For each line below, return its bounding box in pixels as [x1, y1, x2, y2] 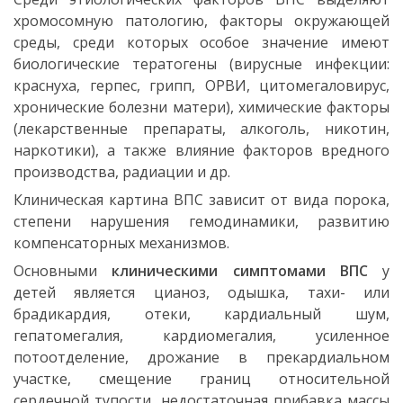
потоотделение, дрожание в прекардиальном [13, 346, 390, 367]
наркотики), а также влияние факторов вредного [13, 139, 390, 160]
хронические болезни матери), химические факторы [13, 96, 390, 117]
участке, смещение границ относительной [13, 368, 390, 389]
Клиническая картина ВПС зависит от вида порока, [13, 189, 390, 210]
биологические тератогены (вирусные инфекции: [13, 53, 390, 74]
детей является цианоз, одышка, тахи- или [13, 282, 390, 302]
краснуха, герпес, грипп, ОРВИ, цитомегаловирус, [13, 75, 390, 95]
